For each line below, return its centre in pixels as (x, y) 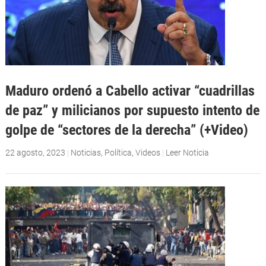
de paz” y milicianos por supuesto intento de (132, 110)
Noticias (85, 152)
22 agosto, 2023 (35, 152)
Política (118, 152)
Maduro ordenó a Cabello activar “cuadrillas (130, 90)
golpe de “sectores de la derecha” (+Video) (126, 129)
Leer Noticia (187, 152)
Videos (148, 152)
